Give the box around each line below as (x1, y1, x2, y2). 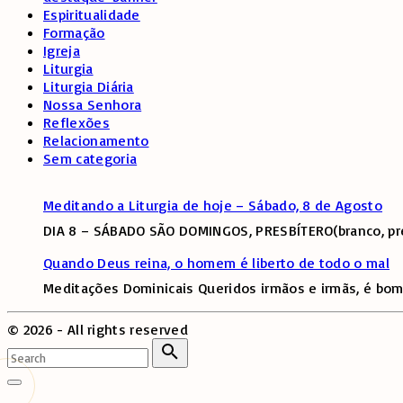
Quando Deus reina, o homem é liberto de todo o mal (43, 253, 390, 272)
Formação (43, 22, 105, 41)
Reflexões (43, 112, 110, 131)
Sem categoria (43, 148, 138, 167)
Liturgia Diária (43, 76, 134, 95)
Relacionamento (43, 130, 149, 149)
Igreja (43, 40, 80, 59)
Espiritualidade (43, 4, 140, 23)
